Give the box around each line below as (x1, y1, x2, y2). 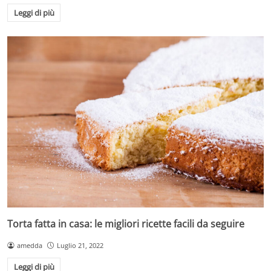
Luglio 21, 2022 (56, 240, 103, 250)
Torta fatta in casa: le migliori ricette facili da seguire (7, 217, 244, 230)
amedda (16, 240, 42, 250)
